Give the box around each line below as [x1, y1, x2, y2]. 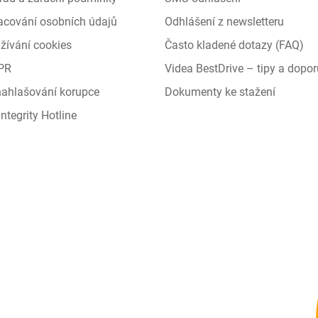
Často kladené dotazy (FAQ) [164, 38, 304, 52]
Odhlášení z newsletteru [164, 15, 284, 28]
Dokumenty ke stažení [164, 85, 275, 99]
